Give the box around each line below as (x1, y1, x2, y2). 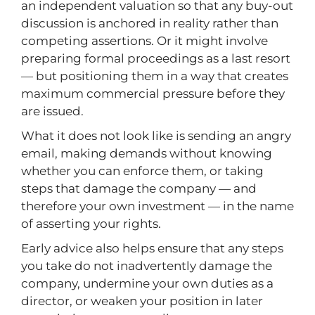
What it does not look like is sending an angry (21, 129, 291, 143)
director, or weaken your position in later (21, 294, 263, 308)
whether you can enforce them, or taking (21, 164, 264, 178)
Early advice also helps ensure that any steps (21, 241, 283, 255)
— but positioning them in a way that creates (21, 69, 288, 83)
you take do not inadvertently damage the (21, 259, 272, 273)
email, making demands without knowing (21, 146, 272, 160)
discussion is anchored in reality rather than (21, 16, 278, 30)
